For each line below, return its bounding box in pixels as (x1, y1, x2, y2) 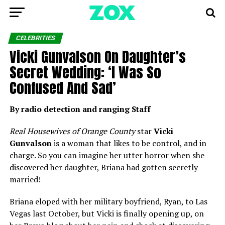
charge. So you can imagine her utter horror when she (9, 150, 204, 161)
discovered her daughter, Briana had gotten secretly (9, 162, 198, 173)
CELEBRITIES (15, 34, 56, 42)
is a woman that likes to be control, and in (51, 138, 206, 149)
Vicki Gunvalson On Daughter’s (9, 46, 186, 67)
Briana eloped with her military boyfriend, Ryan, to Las (9, 196, 207, 207)
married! (9, 174, 41, 185)
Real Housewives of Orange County (9, 126, 135, 137)
